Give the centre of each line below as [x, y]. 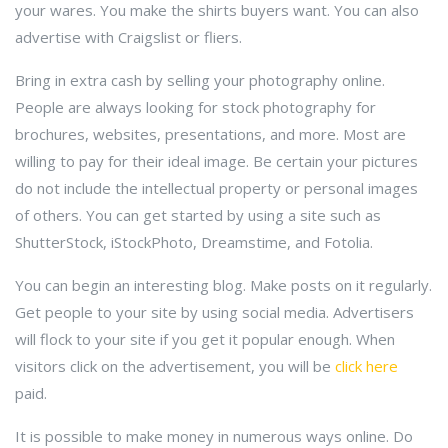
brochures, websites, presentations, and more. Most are [210, 134]
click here [366, 366]
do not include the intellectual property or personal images [216, 188]
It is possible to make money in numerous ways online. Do [214, 436]
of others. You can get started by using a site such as [198, 215]
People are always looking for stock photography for [195, 107]
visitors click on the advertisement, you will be [175, 366]
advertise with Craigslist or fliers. [128, 37]
